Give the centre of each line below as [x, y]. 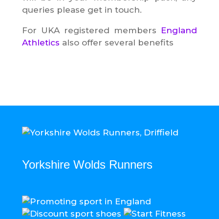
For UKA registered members [91, 30]
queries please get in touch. [82, 10]
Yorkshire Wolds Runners [87, 165]
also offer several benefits [116, 43]
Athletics [41, 43]
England [179, 30]
